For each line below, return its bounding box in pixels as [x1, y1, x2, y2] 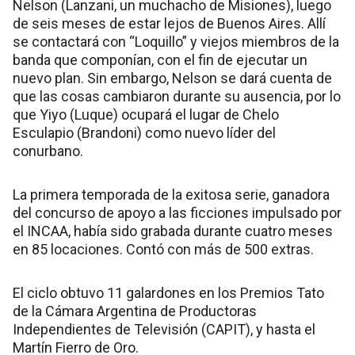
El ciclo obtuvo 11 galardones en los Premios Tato [13, 284, 324, 302]
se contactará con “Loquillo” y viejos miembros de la [13, 33, 339, 51]
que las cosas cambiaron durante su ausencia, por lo [13, 88, 341, 105]
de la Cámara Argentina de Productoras [13, 303, 257, 320]
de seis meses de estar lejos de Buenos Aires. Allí [13, 15, 326, 32]
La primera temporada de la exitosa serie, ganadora [13, 186, 330, 204]
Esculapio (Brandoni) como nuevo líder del [13, 124, 276, 142]
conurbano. [13, 143, 83, 160]
